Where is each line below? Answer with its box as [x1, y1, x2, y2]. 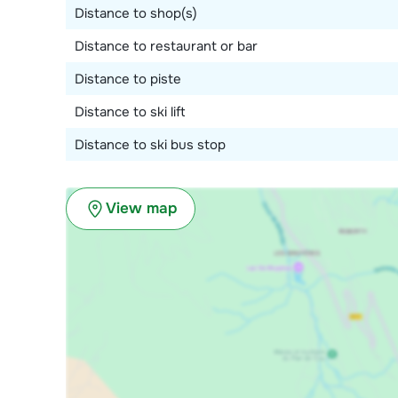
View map [106, 198, 177, 218]
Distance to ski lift [75, 102, 186, 121]
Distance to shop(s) [75, 4, 197, 22]
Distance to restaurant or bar [75, 36, 258, 55]
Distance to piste [75, 69, 181, 88]
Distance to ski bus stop [75, 135, 226, 154]
